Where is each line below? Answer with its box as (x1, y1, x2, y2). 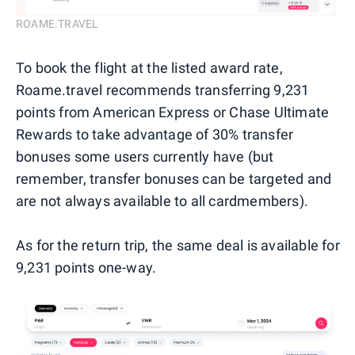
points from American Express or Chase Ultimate (16, 104, 330, 121)
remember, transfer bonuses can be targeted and (16, 170, 332, 188)
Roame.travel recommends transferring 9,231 (16, 82, 310, 99)
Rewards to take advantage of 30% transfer (16, 126, 294, 143)
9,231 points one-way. (16, 259, 157, 277)
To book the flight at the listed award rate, (16, 59, 283, 77)
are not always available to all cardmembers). (16, 193, 309, 210)
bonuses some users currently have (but (16, 148, 274, 166)
